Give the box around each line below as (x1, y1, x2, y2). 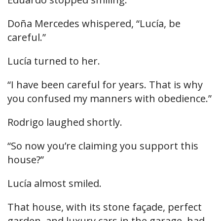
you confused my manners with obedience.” (7, 92, 212, 106)
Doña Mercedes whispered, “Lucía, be (7, 17, 181, 31)
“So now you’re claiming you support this (7, 139, 198, 153)
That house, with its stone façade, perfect (7, 200, 202, 214)
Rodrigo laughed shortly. (7, 115, 122, 129)
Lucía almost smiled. (7, 177, 102, 190)
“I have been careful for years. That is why (7, 78, 203, 92)
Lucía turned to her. (7, 54, 100, 68)
